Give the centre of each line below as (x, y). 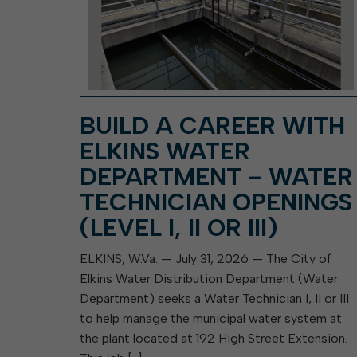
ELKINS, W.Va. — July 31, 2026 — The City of (206, 259)
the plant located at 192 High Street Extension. (214, 338)
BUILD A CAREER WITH (212, 126)
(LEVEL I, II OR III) (179, 228)
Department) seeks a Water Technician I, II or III (214, 298)
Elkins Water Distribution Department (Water (209, 279)
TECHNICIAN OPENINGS (216, 202)
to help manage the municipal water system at (211, 318)
